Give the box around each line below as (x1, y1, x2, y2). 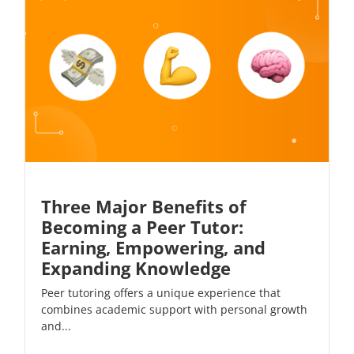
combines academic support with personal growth (41, 302, 307, 318)
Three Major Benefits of (41, 194, 247, 219)
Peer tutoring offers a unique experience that (41, 285, 281, 301)
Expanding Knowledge (41, 256, 231, 281)
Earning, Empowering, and (41, 235, 265, 260)
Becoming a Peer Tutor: (41, 215, 243, 239)
